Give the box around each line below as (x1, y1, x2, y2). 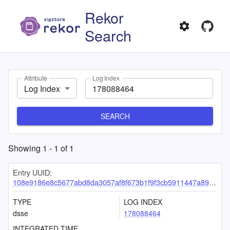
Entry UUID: (13, 167, 52, 178)
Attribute (24, 73, 47, 83)
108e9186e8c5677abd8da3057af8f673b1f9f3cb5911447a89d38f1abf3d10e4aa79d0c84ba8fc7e (13, 177, 209, 187)
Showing (8, 142, 43, 154)
